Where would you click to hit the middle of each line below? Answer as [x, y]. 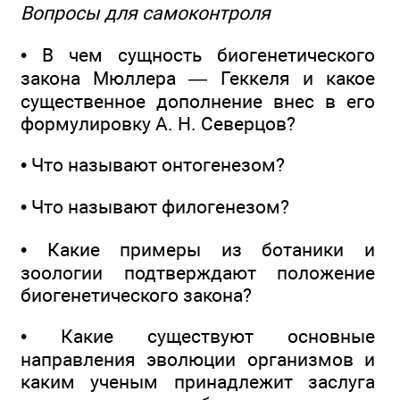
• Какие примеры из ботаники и [198, 249]
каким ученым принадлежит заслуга [198, 382]
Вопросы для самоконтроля [146, 13]
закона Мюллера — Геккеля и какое [198, 78]
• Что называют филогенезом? [155, 207]
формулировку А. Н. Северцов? [158, 123]
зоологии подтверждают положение [198, 272]
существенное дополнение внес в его [198, 101]
